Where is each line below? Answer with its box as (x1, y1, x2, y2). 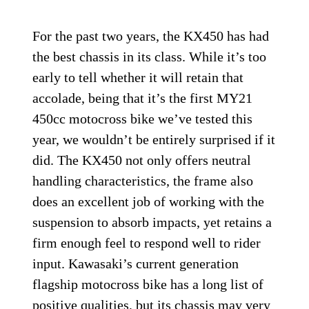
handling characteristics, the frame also (32, 173, 254, 188)
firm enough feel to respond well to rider (32, 235, 261, 250)
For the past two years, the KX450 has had (32, 28, 270, 43)
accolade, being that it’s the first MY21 (32, 90, 253, 106)
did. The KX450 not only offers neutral (32, 152, 252, 168)
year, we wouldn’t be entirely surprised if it (32, 132, 276, 147)
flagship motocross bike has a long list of (32, 277, 264, 292)
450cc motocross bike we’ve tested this (32, 111, 253, 126)
